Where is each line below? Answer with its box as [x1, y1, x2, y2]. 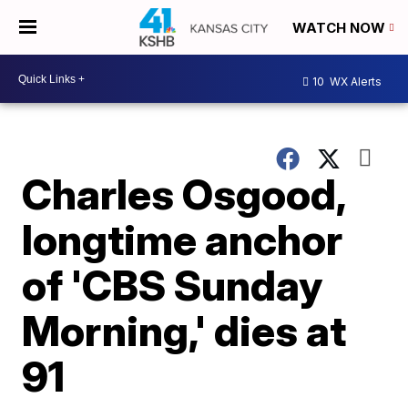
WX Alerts [327, 74, 382, 88]
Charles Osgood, [22, 168, 346, 219]
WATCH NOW [292, 19, 389, 37]
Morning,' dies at [22, 305, 347, 356]
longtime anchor [22, 214, 343, 265]
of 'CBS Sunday [22, 260, 323, 311]
